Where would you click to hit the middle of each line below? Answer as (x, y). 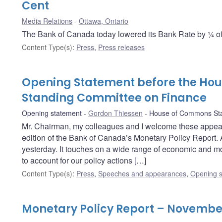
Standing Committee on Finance (114, 98)
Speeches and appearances (142, 173)
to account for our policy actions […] (84, 160)
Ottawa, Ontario (104, 21)
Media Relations (47, 21)
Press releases (121, 47)
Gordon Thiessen (115, 113)
